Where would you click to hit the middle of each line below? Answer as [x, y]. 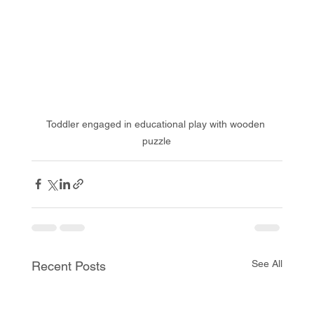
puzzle [157, 141]
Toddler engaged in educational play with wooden [157, 124]
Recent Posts [68, 266]
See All [267, 263]
